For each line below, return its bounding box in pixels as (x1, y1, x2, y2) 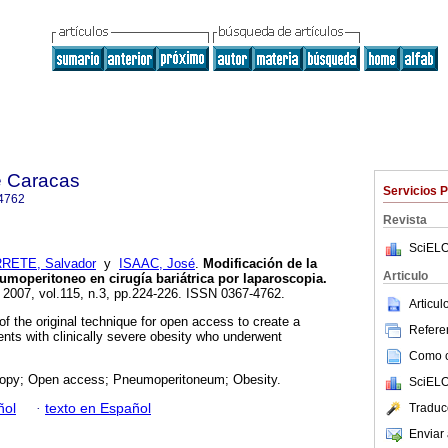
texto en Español (45, 400, 151, 416)
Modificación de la (199, 256, 317, 272)
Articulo (383, 269, 428, 283)
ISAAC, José (119, 256, 195, 272)
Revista (383, 213, 427, 227)
